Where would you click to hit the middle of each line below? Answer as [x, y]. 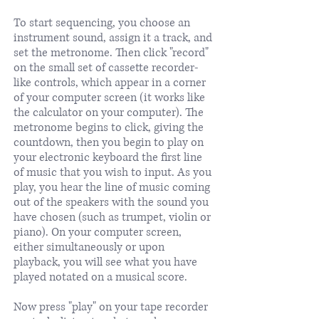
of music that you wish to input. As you [113, 172]
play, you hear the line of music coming [112, 187]
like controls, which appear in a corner [110, 82]
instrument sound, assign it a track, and [113, 37]
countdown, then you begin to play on [109, 142]
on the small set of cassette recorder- [106, 67]
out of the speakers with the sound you [111, 202]
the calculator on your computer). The [109, 112]
